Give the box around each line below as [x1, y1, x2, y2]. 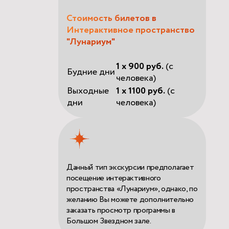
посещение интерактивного [66, 172, 161, 184]
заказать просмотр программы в [66, 204, 175, 216]
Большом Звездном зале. [66, 215, 151, 227]
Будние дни [67, 65, 116, 79]
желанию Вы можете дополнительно [66, 193, 194, 205]
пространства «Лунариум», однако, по [66, 182, 198, 195]
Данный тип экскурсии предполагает [66, 161, 194, 173]
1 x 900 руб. [116, 59, 164, 73]
